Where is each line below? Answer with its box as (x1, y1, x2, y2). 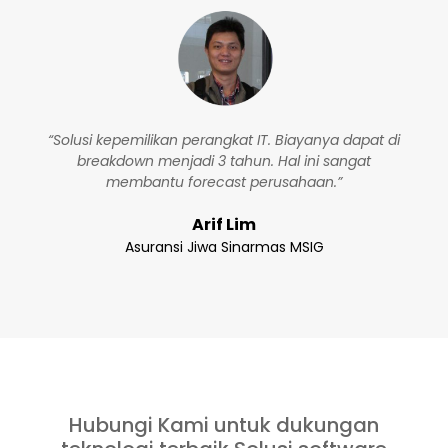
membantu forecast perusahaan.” (106, 172, 342, 192)
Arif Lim (192, 213, 256, 236)
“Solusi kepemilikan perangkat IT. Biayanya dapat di (48, 130, 400, 150)
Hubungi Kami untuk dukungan (69, 411, 379, 439)
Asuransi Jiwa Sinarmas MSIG (124, 237, 324, 257)
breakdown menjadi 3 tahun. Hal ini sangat (77, 151, 371, 171)
